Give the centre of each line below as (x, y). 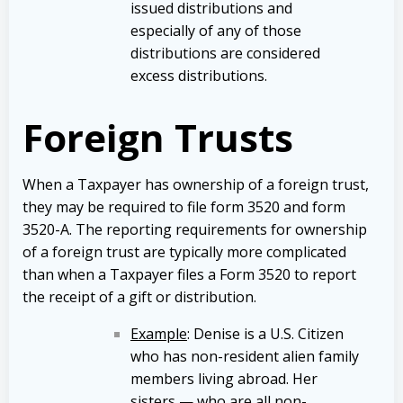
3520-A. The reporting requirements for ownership (195, 229)
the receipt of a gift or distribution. (139, 296)
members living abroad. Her (224, 378)
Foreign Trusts (158, 137)
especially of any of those (216, 30)
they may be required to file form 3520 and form (184, 206)
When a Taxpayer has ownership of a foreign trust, (196, 184)
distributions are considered (225, 53)
